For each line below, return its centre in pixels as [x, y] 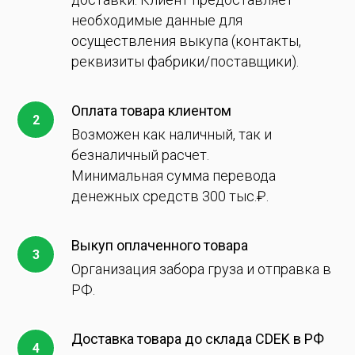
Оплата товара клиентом [151, 111]
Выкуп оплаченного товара [160, 245]
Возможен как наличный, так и [172, 134]
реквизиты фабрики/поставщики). [185, 61]
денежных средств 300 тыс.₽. [170, 196]
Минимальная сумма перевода [174, 176]
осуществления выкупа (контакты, [186, 41]
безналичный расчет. [140, 155]
